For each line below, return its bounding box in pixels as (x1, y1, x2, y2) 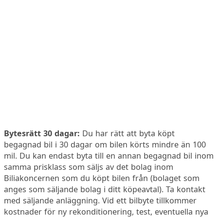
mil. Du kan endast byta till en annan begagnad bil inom (4, 150, 214, 162)
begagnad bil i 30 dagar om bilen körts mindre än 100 (4, 139, 206, 150)
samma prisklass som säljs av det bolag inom (4, 162, 174, 173)
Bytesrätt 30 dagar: (4, 128, 80, 139)
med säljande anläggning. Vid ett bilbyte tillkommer (4, 195, 197, 206)
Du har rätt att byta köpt (80, 128, 175, 139)
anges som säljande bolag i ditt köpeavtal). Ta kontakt (4, 184, 206, 195)
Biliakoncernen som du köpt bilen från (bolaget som (4, 173, 200, 184)
